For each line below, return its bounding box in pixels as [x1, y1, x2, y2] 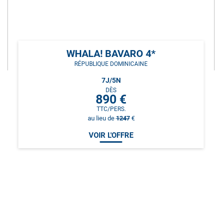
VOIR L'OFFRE [89, 130, 133, 140]
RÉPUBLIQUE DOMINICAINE [74, 60, 148, 67]
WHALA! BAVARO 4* [66, 47, 156, 59]
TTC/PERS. [96, 105, 126, 112]
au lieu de [87, 114, 116, 122]
